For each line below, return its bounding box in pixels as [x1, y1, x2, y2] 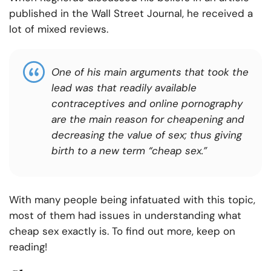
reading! [9, 240, 47, 254]
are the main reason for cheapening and [51, 113, 244, 126]
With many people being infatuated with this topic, [9, 193, 255, 207]
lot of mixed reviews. [9, 22, 108, 36]
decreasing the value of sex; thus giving [51, 128, 242, 142]
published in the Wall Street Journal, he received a [9, 7, 253, 21]
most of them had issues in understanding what [9, 209, 241, 223]
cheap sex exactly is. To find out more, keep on [9, 224, 235, 238]
